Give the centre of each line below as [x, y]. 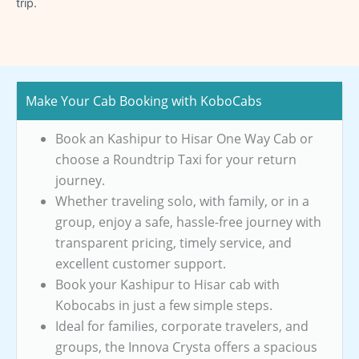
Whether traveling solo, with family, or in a [182, 201]
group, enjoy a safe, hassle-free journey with [188, 222]
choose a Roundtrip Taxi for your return [176, 159]
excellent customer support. [141, 263]
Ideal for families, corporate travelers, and [182, 326]
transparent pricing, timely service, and [173, 242]
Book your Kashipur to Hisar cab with [167, 284]
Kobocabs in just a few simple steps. [164, 305]
